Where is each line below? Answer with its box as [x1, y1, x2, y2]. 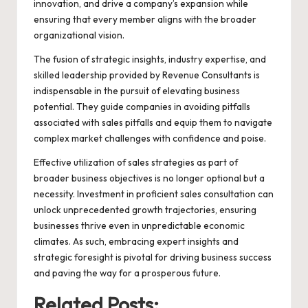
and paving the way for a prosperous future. [34, 267, 221, 280]
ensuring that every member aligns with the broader [34, 13, 256, 26]
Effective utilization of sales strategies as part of [34, 156, 238, 169]
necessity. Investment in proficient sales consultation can [34, 188, 274, 201]
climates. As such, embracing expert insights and [34, 235, 239, 248]
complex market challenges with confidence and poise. [34, 132, 266, 145]
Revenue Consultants [162, 69, 252, 82]
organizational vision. [34, 29, 124, 42]
